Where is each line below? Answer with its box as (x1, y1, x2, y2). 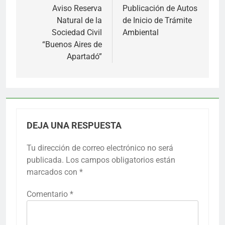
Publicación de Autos (123, 3, 197, 13)
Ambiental (123, 27, 159, 37)
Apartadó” (67, 51, 102, 61)
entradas (26, 21, 73, 36)
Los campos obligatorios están (66, 155, 175, 165)
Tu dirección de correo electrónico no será (27, 143, 173, 153)
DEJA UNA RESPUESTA (27, 120, 122, 131)
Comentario (27, 189, 70, 199)
